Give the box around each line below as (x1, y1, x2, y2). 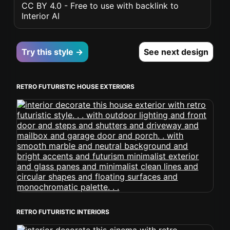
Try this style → (22, 47, 84, 57)
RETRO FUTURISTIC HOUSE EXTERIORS (16, 83, 135, 90)
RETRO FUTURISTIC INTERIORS (16, 208, 110, 216)
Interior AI (22, 11, 60, 21)
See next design (143, 47, 208, 57)
